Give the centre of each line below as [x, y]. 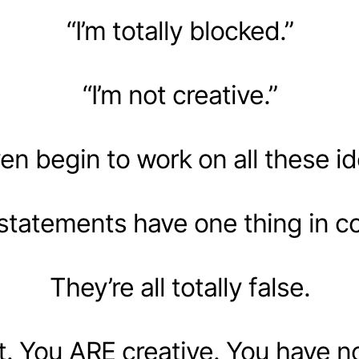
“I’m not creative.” [179, 95]
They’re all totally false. [179, 287]
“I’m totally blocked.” [179, 31]
